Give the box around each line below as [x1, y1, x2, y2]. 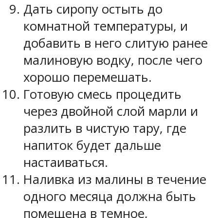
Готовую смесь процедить [23, 85, 182, 103]
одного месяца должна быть [23, 187, 196, 205]
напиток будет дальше [23, 136, 161, 154]
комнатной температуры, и [23, 17, 188, 35]
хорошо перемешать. [23, 68, 152, 86]
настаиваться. [23, 153, 108, 171]
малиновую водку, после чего [23, 51, 202, 69]
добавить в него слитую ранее [23, 34, 208, 52]
